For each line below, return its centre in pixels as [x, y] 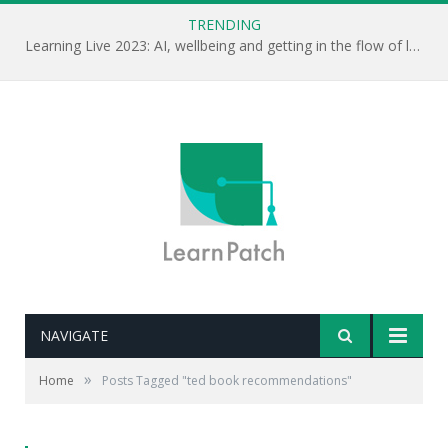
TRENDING [224, 24]
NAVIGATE [74, 335]
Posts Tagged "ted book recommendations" [227, 380]
